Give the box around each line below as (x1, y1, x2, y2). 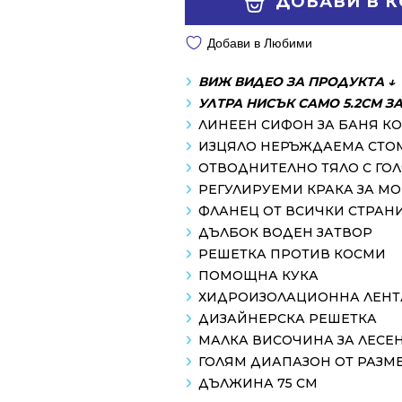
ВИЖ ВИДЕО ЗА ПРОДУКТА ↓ (198, 73, 395, 90)
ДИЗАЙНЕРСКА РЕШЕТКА (198, 310, 377, 327)
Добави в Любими (207, 35, 312, 50)
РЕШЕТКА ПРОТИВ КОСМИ (198, 245, 386, 262)
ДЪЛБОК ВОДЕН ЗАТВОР (198, 223, 372, 240)
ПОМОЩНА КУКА (198, 267, 319, 284)
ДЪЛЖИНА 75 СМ (198, 374, 318, 391)
